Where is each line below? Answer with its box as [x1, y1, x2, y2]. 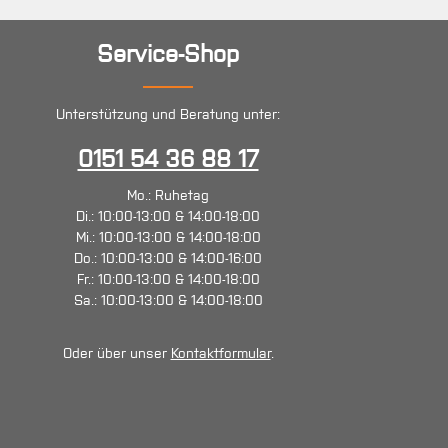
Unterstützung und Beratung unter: [56, 105, 280, 123]
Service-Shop [97, 39, 239, 69]
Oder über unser [62, 344, 171, 362]
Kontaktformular [170, 344, 271, 362]
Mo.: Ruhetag [127, 186, 209, 204]
